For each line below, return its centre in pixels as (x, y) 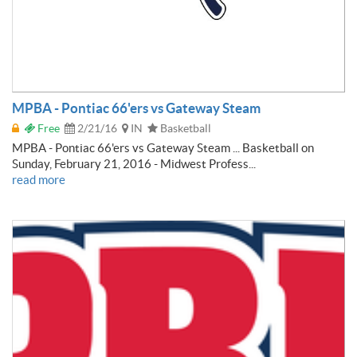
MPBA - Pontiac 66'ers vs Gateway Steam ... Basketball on (163, 147)
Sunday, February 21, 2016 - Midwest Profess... (134, 163)
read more (39, 179)
